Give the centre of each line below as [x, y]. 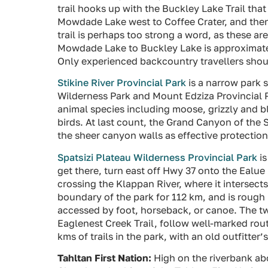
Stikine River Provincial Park [122, 83]
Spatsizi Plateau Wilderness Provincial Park [157, 157]
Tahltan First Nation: [104, 258]
